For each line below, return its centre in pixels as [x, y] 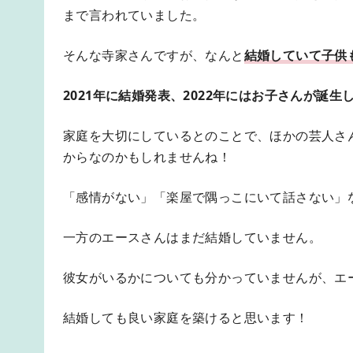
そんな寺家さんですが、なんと [154, 56]
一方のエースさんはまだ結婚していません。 [192, 238]
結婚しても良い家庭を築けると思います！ [186, 318]
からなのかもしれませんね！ [147, 157]
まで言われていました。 [134, 15]
